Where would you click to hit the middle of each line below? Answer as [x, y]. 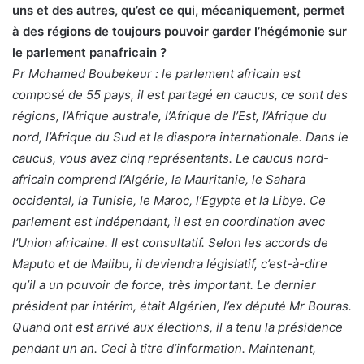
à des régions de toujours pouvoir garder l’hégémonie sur [180, 31]
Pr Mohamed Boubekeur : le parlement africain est [156, 73]
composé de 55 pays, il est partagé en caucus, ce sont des [180, 94]
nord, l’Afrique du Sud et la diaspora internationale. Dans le [180, 136]
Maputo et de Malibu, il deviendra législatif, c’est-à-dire [170, 263]
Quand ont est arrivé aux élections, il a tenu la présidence [178, 327]
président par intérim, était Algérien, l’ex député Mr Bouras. [182, 305]
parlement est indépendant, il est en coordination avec [169, 221]
